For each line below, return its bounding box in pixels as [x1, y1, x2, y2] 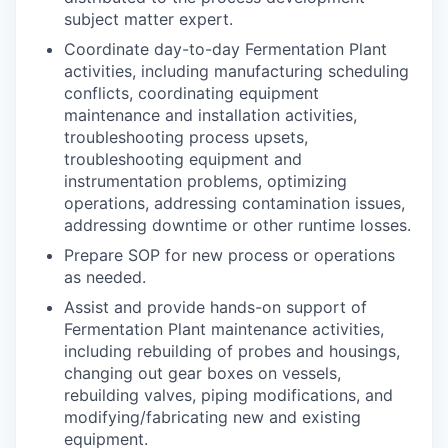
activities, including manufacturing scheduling [64, 61, 409, 81]
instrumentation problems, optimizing [64, 171, 347, 191]
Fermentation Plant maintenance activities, [64, 319, 384, 339]
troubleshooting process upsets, [64, 127, 308, 147]
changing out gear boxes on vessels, [64, 363, 341, 383]
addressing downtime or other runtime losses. [64, 215, 411, 235]
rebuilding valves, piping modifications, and [64, 385, 393, 405]
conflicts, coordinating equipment [64, 83, 319, 103]
